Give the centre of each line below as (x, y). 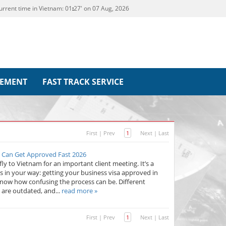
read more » (79, 191)
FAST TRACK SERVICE (83, 82)
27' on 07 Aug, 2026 (101, 8)
